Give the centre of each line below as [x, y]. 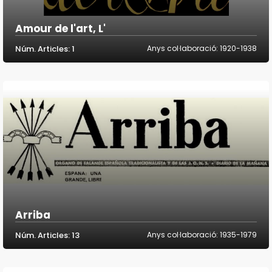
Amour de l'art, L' [60, 29]
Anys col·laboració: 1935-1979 [202, 235]
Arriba [33, 215]
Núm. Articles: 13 [47, 236]
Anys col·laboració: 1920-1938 [202, 49]
